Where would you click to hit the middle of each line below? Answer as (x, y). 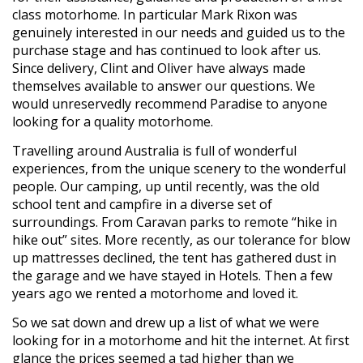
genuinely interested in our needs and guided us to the (179, 33)
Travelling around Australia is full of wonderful (154, 151)
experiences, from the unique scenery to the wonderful (179, 169)
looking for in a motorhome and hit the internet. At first (181, 341)
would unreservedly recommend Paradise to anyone (170, 104)
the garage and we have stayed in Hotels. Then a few (172, 276)
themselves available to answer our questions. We (164, 86)
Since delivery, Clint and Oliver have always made (159, 68)
